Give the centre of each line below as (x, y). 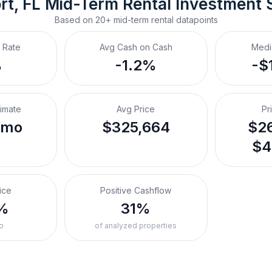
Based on (75, 20)
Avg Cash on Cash (136, 47)
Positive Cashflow (136, 190)
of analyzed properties (136, 226)
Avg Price (136, 109)
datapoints (195, 20)
